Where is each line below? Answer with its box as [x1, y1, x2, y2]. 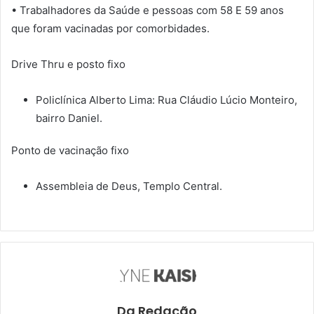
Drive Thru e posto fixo [11, 57, 125, 71]
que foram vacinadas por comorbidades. [11, 22, 210, 36]
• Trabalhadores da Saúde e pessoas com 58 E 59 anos [11, 4, 284, 18]
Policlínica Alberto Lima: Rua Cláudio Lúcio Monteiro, [36, 93, 297, 107]
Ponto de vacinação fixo [11, 144, 129, 158]
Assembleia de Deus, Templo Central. [36, 179, 222, 193]
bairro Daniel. [36, 111, 102, 125]
